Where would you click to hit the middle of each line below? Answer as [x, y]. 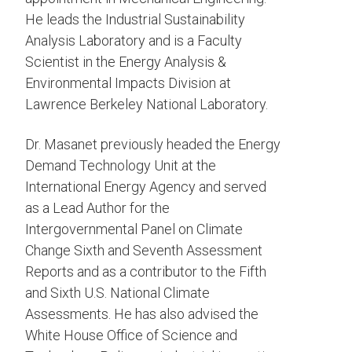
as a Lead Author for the [97, 208]
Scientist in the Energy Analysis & [126, 62]
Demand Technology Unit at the [121, 166]
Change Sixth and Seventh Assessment [144, 251]
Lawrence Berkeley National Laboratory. [147, 104]
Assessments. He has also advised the [142, 314]
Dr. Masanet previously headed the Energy [153, 145]
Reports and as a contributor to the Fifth [146, 272]
